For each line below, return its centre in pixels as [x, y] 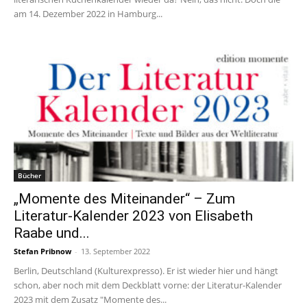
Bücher [29, 175]
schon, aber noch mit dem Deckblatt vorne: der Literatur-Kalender [148, 285]
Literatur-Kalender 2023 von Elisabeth [133, 216]
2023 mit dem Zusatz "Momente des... [90, 299]
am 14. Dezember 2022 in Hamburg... [88, 14]
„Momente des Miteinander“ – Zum [124, 198]
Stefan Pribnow [42, 251]
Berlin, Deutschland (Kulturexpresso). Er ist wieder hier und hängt [146, 270]
